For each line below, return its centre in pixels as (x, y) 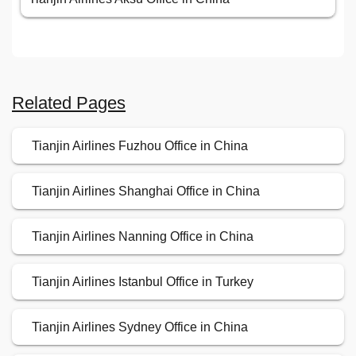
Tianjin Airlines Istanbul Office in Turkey (143, 282)
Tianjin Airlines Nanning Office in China (143, 236)
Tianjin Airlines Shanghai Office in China (146, 191)
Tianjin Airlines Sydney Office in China (140, 327)
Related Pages (69, 103)
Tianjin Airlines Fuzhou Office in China (140, 146)
